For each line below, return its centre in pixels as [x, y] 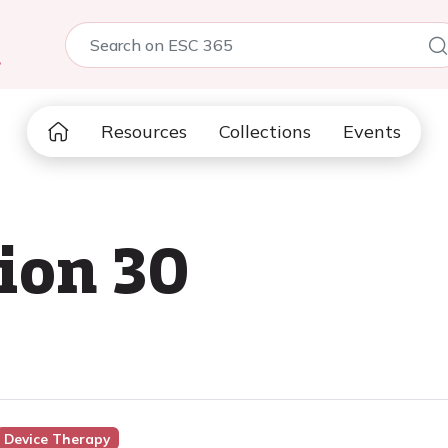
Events [372, 131]
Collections [265, 131]
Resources [144, 131]
